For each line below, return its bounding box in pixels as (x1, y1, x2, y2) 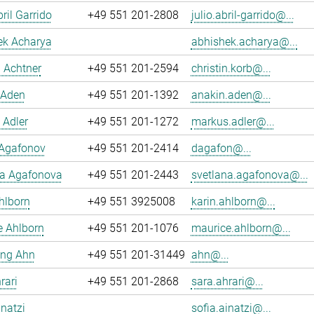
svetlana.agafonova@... (191, 168, 308, 182)
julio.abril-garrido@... (191, 8, 294, 22)
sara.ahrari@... (191, 275, 264, 288)
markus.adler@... (191, 115, 275, 128)
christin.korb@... (191, 62, 271, 75)
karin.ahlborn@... (191, 195, 275, 208)
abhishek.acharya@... (191, 35, 298, 48)
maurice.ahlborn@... (191, 221, 291, 235)
